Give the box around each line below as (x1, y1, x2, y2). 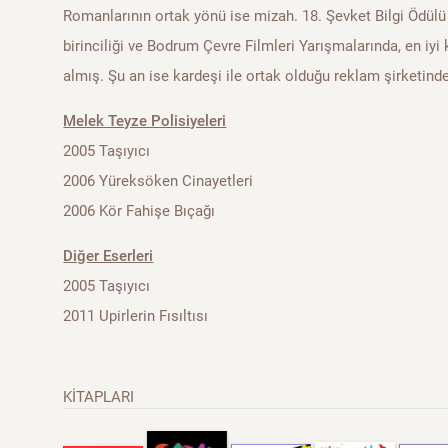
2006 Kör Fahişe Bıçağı (63, 202, 216, 220)
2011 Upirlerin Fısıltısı (63, 307, 209, 325)
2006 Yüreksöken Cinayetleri (63, 172, 254, 190)
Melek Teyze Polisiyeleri (63, 112, 227, 130)
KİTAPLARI (63, 388, 135, 406)
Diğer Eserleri (63, 247, 154, 265)
